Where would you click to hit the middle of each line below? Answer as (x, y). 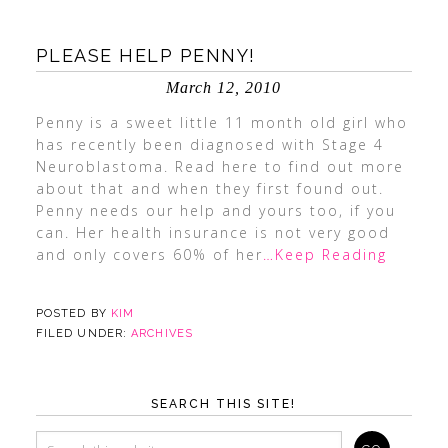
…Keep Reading (324, 254)
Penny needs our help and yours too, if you (215, 210)
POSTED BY (73, 313)
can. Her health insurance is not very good (212, 232)
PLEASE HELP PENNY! (145, 55)
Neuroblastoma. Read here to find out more (219, 166)
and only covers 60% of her (149, 254)
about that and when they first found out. (209, 188)
